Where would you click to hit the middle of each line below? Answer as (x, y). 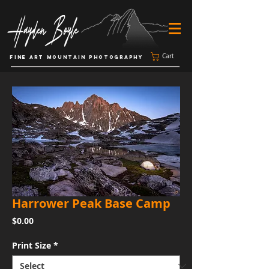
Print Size (32, 245)
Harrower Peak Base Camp (91, 203)
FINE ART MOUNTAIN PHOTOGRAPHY (77, 57)
